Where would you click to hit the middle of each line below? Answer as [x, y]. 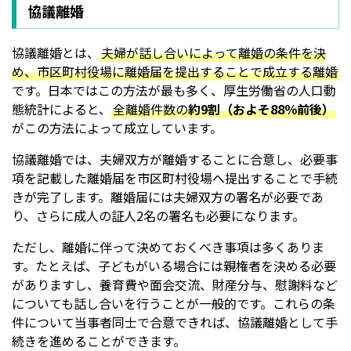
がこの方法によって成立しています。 [117, 128]
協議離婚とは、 [56, 53]
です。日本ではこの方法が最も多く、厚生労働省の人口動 [174, 90]
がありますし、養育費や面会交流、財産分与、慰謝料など [175, 285]
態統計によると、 [62, 109]
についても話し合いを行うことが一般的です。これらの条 [174, 304]
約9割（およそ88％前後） [261, 109]
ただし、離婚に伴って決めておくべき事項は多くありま [168, 247]
